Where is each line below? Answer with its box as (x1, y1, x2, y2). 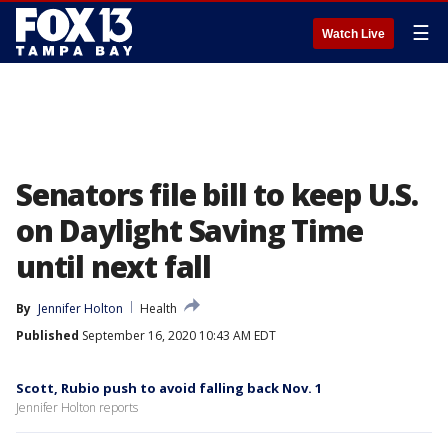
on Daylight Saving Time (16, 210, 363, 251)
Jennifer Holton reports (16, 399, 138, 416)
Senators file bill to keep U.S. (16, 174, 418, 215)
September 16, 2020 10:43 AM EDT (79, 327, 276, 344)
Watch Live (322, 27, 385, 41)
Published (16, 327, 79, 344)
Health (140, 300, 177, 317)
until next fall (16, 246, 212, 287)
